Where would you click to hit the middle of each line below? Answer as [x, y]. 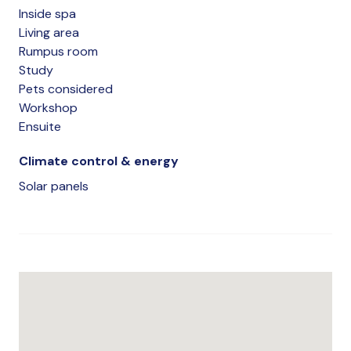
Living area [49, 32]
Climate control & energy [99, 161]
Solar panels [54, 186]
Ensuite [40, 126]
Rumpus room [58, 51]
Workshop [48, 107]
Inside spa [47, 13]
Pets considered [66, 89]
